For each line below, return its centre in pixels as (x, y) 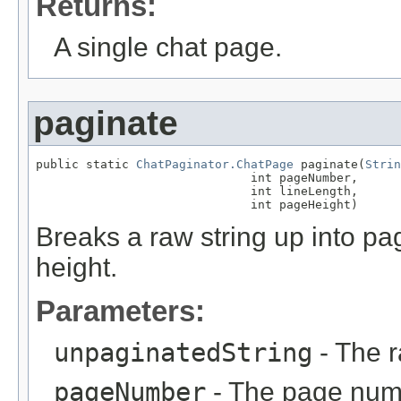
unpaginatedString (183, 352)
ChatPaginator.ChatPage (215, 164)
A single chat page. (168, 47)
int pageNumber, (197, 177)
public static (86, 164)
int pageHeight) (197, 204)
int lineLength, (197, 191)
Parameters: (120, 311)
